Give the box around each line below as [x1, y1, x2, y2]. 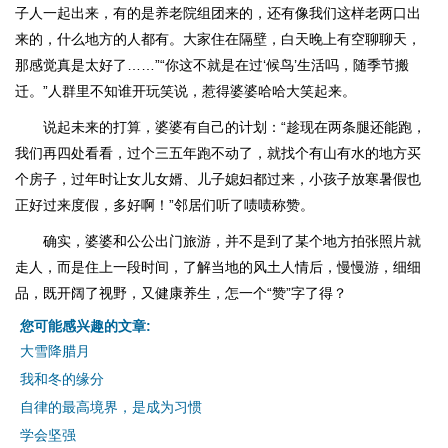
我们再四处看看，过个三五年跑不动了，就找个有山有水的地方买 [15, 145, 421, 161]
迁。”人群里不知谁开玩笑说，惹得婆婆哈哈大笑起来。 [15, 83, 356, 99]
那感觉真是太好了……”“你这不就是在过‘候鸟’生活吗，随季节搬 [15, 57, 409, 73]
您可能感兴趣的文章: [20, 318, 151, 334]
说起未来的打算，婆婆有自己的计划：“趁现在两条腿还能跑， [43, 119, 426, 135]
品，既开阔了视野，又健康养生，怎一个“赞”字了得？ [15, 285, 347, 301]
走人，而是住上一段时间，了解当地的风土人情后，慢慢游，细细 [15, 259, 421, 275]
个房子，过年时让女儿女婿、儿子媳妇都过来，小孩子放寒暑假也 [15, 171, 421, 187]
